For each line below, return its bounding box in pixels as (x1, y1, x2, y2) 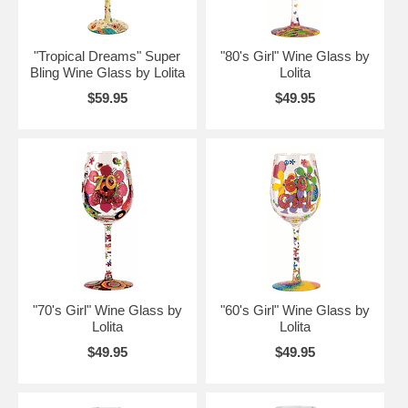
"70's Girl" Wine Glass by (32, 301, 182, 318)
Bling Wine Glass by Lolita (29, 64, 185, 80)
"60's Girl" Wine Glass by (219, 301, 370, 318)
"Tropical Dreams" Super (34, 47, 181, 64)
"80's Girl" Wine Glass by (219, 47, 370, 64)
